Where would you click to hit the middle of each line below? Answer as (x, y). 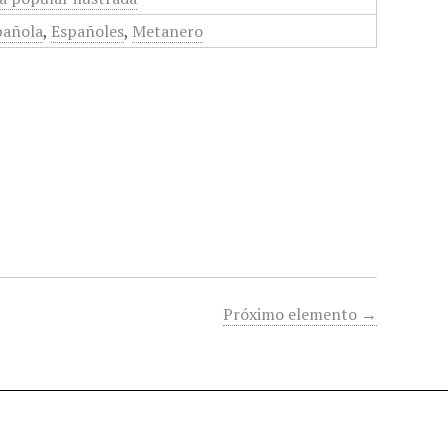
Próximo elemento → (300, 314)
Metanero (168, 31)
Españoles (88, 31)
